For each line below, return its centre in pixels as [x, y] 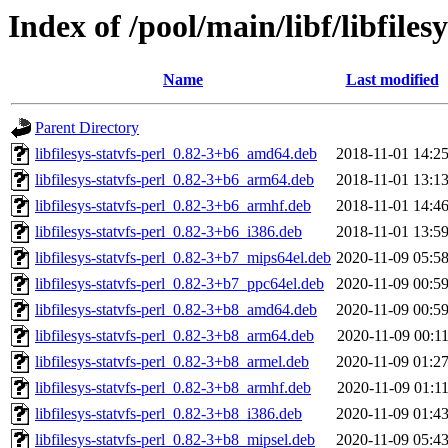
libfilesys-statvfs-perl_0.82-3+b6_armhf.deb [173, 206]
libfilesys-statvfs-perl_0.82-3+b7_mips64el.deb [183, 258]
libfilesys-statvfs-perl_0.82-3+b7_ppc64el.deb [179, 284]
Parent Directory [87, 128]
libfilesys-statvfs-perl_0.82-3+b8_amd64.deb [176, 310]
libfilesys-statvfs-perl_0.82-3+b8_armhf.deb [173, 388]
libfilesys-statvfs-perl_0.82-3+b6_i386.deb [168, 232]
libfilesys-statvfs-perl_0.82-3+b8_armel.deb [172, 362]
